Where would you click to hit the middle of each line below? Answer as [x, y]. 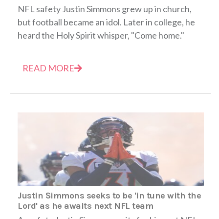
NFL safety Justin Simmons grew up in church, [105, 9]
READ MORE [48, 68]
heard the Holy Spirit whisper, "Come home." [101, 35]
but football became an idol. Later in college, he [106, 22]
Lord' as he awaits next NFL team [85, 206]
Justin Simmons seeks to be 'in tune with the [109, 195]
